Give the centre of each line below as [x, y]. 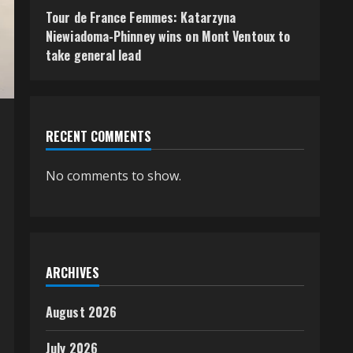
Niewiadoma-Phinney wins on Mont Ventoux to [168, 36]
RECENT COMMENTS [98, 136]
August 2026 [82, 312]
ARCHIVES [72, 273]
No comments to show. [113, 176]
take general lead [93, 55]
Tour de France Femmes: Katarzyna [141, 17]
